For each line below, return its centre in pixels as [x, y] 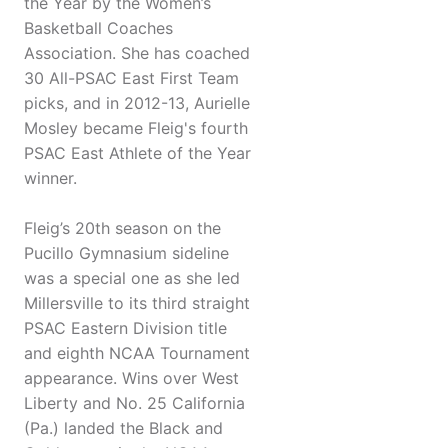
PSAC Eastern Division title [125, 328]
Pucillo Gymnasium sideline [126, 253]
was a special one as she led [132, 278]
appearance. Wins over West [131, 378]
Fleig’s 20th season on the [122, 228]
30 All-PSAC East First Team [131, 78]
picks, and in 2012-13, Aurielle [137, 103]
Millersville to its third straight [137, 303]
